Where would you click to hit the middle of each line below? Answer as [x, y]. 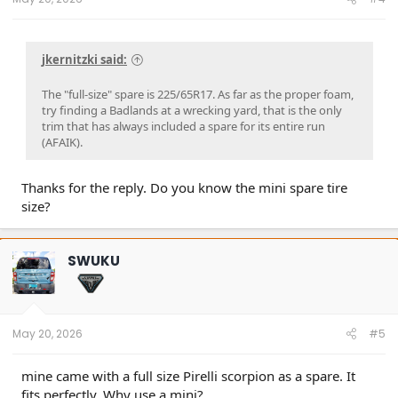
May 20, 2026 [48, 333]
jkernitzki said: [84, 59]
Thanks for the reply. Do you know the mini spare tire [184, 187]
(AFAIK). [62, 142]
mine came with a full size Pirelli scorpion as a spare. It [188, 375]
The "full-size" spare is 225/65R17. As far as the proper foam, [198, 94]
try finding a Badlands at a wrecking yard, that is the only [192, 110]
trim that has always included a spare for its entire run [183, 126]
